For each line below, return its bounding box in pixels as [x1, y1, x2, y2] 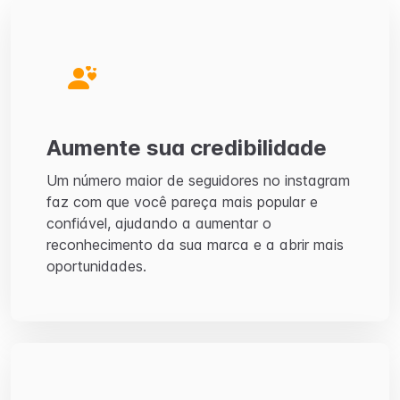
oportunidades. [46, 257, 146, 275]
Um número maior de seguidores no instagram [46, 171, 350, 189]
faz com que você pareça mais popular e [46, 193, 318, 211]
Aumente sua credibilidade [46, 135, 327, 161]
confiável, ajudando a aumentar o [46, 214, 271, 232]
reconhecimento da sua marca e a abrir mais [46, 236, 344, 254]
